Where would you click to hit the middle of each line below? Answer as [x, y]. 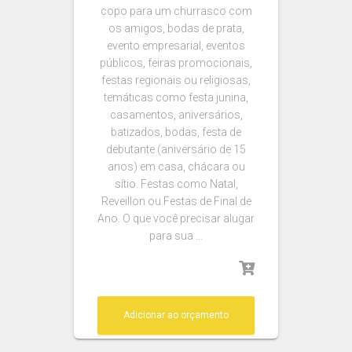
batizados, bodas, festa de [176, 132]
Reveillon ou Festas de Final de [176, 201]
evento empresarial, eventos [176, 46]
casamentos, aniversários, [176, 115]
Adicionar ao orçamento [176, 315]
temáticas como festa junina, [176, 97]
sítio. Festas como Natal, [176, 184]
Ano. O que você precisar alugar [176, 218]
